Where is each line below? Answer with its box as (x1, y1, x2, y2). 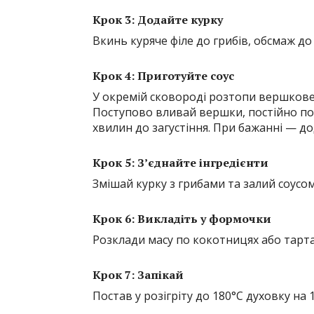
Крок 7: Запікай (93, 266, 184, 282)
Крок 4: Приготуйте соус (93, 67, 234, 83)
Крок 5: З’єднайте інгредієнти (93, 154, 268, 170)
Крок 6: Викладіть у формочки (93, 210, 271, 226)
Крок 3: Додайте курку (93, 11, 223, 27)
